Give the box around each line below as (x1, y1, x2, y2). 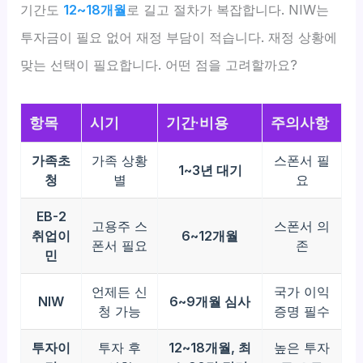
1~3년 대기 (177, 161, 242, 178)
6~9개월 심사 (169, 293, 251, 310)
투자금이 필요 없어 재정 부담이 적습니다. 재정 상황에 (20, 28, 338, 45)
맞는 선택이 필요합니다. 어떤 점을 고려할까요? (20, 56, 298, 73)
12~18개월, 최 (169, 339, 252, 356)
